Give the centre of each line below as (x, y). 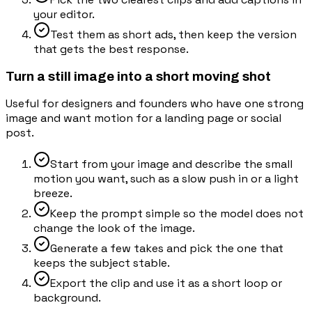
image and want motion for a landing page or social (143, 118)
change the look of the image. (114, 228)
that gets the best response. (111, 49)
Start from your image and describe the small (171, 164)
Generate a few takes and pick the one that (167, 249)
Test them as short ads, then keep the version (173, 34)
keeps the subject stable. (102, 263)
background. (67, 298)
